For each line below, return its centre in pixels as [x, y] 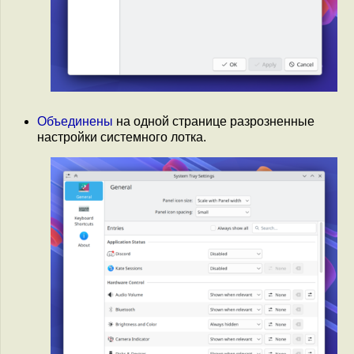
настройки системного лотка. [122, 137]
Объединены [75, 121]
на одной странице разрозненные [214, 121]
